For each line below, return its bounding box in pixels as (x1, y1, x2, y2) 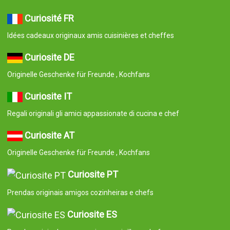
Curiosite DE (24, 51, 74, 63)
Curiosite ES (67, 208, 117, 220)
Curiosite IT (24, 90, 72, 102)
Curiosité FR (24, 12, 74, 24)
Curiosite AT (24, 129, 74, 141)
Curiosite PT (67, 168, 118, 180)
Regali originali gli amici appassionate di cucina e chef (7, 109, 179, 118)
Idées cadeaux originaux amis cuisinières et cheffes (7, 31, 174, 40)
